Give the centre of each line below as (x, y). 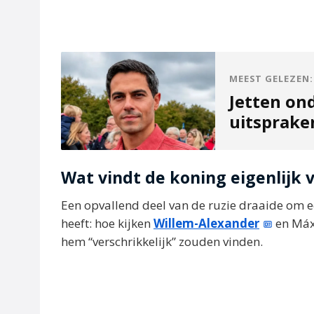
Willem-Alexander (206, 223)
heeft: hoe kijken (107, 223)
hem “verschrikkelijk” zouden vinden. (162, 241)
